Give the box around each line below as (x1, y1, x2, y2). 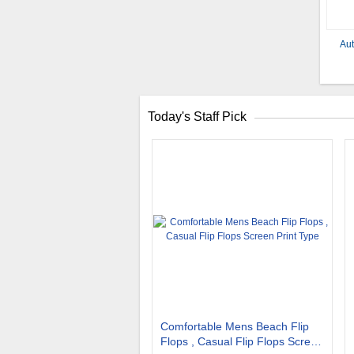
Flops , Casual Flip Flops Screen (160, 335, 323, 348)
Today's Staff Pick (148, 110, 247, 123)
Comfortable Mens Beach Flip (160, 320, 309, 333)
